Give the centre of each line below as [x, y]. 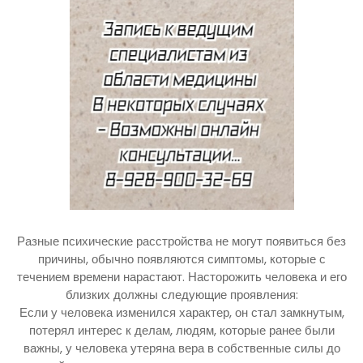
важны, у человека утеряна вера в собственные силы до [181, 348]
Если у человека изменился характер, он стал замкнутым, [181, 312]
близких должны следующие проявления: [181, 294]
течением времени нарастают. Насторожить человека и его [181, 276]
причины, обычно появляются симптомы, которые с [181, 258]
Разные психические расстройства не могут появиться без [181, 241]
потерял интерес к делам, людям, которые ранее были [181, 330]
